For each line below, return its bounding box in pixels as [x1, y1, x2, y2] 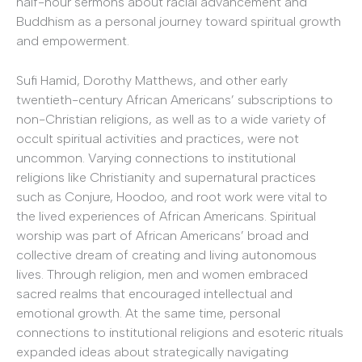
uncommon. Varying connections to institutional [16, 150, 296, 166]
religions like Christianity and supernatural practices [16, 170, 316, 186]
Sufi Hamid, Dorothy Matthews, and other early [16, 73, 288, 89]
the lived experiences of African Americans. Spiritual [16, 208, 316, 225]
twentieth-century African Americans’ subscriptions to [16, 92, 333, 108]
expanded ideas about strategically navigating [16, 344, 288, 360]
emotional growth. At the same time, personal [16, 305, 280, 322]
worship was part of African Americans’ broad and [16, 228, 309, 244]
